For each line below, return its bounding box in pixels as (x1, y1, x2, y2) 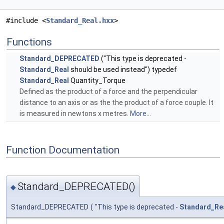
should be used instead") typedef (69, 65, 177, 74)
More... (130, 109, 151, 118)
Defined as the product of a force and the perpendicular (19, 87, 197, 96)
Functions (6, 36, 52, 48)
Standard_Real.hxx (46, 16, 114, 25)
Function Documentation (6, 144, 119, 156)
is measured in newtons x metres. (19, 109, 130, 118)
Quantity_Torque (69, 76, 125, 85)
